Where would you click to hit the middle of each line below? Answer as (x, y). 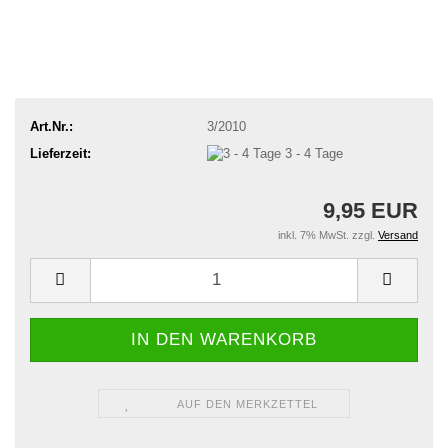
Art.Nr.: (51, 126)
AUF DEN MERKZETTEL (247, 403)
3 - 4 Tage (313, 153)
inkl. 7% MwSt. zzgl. (328, 234)
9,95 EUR (370, 210)
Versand (398, 234)
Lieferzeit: (60, 153)
